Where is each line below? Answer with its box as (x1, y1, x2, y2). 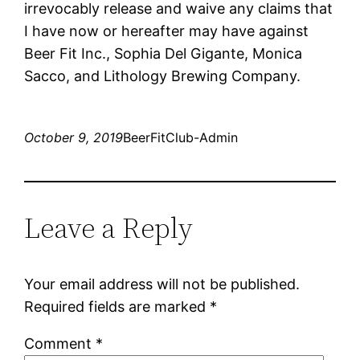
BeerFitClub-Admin (123, 129, 239, 145)
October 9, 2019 (24, 129, 124, 145)
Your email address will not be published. (24, 275, 301, 292)
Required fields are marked (24, 297, 211, 315)
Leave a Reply (24, 207, 194, 247)
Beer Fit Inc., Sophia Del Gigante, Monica (24, 44, 303, 62)
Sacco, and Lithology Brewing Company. (24, 67, 301, 84)
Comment (24, 334, 96, 352)
